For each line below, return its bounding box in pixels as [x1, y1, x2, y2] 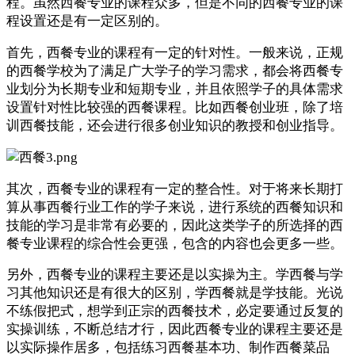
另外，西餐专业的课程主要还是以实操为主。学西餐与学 [6, 267, 343, 283]
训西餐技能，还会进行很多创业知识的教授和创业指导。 [6, 118, 343, 134]
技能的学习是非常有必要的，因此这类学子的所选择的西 [6, 217, 343, 233]
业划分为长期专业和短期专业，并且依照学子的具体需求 [6, 82, 343, 97]
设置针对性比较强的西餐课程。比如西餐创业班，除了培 [6, 100, 343, 116]
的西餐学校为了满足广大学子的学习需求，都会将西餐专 [6, 63, 343, 79]
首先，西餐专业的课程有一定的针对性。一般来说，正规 [6, 45, 343, 61]
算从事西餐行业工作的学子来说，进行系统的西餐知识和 [6, 199, 343, 215]
